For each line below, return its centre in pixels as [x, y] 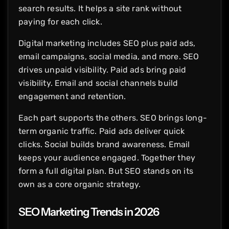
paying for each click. [60, 21]
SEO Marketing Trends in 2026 [89, 211]
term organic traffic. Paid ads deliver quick [102, 131]
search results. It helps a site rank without [100, 8]
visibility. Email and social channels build [98, 83]
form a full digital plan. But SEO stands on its [106, 171]
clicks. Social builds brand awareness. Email [104, 144]
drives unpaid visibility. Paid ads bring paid [102, 70]
